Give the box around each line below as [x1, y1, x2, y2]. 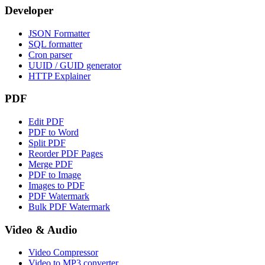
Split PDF [28, 137, 66, 148]
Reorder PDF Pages [28, 148, 103, 159]
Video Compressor [28, 247, 98, 258]
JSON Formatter [28, 28, 90, 38]
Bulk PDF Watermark [28, 201, 110, 212]
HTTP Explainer [28, 70, 91, 81]
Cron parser [28, 49, 72, 60]
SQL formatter [28, 38, 82, 49]
